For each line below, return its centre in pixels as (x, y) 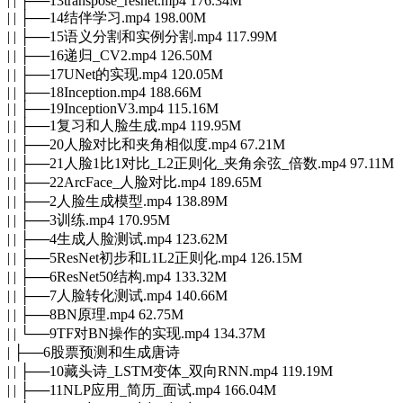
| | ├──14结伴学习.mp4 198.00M (107, 17)
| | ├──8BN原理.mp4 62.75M (95, 314)
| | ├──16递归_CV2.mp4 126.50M (110, 55)
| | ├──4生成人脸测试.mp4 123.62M (117, 238)
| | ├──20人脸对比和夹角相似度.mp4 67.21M (146, 144)
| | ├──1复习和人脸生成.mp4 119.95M (124, 125)
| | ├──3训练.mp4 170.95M (89, 219)
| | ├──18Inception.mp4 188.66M (104, 92)
